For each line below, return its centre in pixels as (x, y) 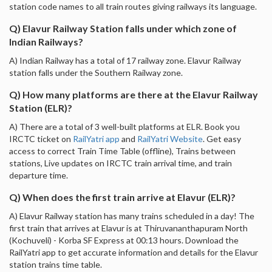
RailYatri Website (170, 138)
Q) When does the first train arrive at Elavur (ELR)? (122, 197)
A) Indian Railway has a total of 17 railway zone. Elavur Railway (125, 60)
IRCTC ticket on (41, 138)
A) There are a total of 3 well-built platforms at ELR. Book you (124, 126)
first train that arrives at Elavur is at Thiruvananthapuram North (128, 228)
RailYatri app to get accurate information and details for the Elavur (134, 252)
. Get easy (222, 138)
